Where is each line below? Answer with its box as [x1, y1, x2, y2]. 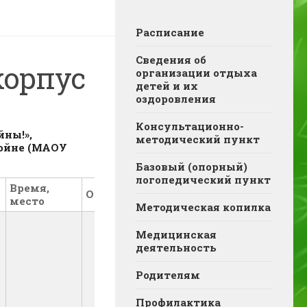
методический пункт [136, 132, 260, 146]
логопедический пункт [136, 173, 271, 186]
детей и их [136, 79, 198, 93]
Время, [10, 181, 49, 195]
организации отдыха [136, 66, 257, 79]
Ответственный [86, 187, 179, 201]
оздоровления [136, 92, 216, 106]
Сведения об [136, 53, 206, 66]
